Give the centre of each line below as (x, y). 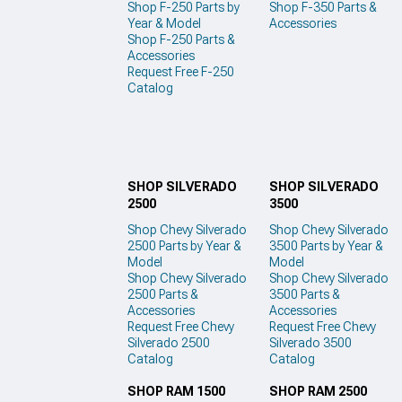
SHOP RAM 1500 (176, 392)
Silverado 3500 (310, 342)
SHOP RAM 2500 (318, 392)
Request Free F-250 (181, 72)
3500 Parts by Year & (326, 245)
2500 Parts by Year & (184, 245)
